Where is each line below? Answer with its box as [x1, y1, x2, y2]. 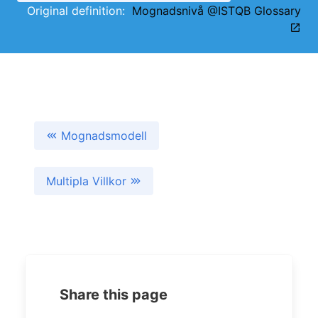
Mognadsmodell [61, 128, 147, 143]
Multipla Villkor [46, 174, 130, 188]
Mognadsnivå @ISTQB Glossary [132, 4, 301, 18]
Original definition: [27, 4, 132, 18]
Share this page [60, 286, 168, 303]
